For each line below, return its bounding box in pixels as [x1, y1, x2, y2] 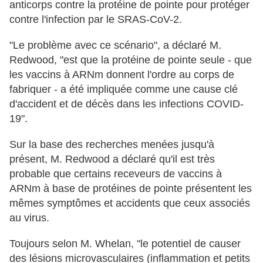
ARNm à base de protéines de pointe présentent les [9, 183, 252, 195]
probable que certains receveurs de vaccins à [9, 168, 222, 180]
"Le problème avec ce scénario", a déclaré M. [9, 39, 221, 52]
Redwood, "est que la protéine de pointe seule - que [9, 54, 252, 66]
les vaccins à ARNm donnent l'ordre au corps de [9, 69, 234, 81]
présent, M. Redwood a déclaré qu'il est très [9, 153, 215, 166]
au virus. [9, 212, 49, 224]
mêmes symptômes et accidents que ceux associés [9, 197, 250, 210]
